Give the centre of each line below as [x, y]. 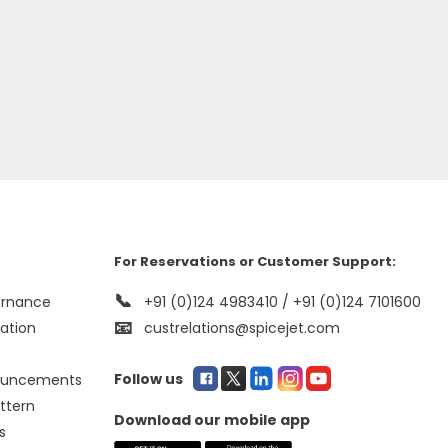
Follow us [148, 379]
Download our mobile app [211, 420]
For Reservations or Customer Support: [254, 261]
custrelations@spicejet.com [241, 328]
